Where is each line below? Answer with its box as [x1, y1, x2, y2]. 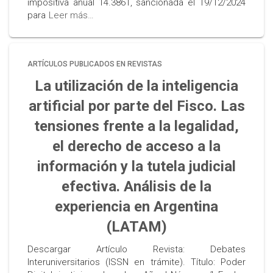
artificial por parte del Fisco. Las [28, 97, 245, 115]
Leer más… [49, 10, 94, 21]
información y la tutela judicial [37, 158, 236, 175]
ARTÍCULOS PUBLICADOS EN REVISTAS [27, 60, 162, 68]
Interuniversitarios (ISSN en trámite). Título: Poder [27, 257, 246, 268]
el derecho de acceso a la [52, 138, 221, 155]
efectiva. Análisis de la [62, 178, 211, 195]
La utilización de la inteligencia [35, 77, 238, 94]
